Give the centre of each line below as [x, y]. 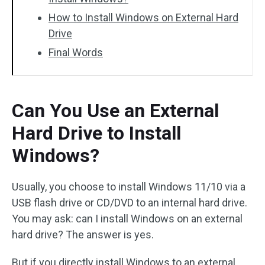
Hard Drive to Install [96, 133]
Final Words [76, 52]
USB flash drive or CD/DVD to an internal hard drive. [130, 203]
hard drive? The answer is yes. [83, 235]
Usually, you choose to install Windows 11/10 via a [129, 187]
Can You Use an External [115, 111]
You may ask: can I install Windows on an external [127, 219]
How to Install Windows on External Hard [143, 17]
